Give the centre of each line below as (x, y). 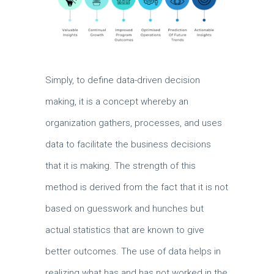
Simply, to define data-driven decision (123, 80)
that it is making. (80, 166)
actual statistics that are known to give (125, 230)
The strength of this (155, 166)
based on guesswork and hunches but (124, 209)
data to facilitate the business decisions (128, 144)
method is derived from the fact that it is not (137, 187)
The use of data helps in (171, 251)
